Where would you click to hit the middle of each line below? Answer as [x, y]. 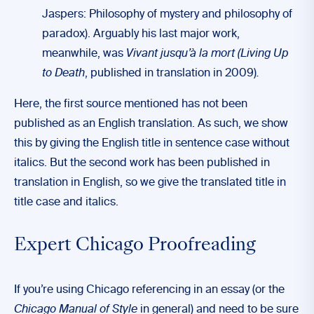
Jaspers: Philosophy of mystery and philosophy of [167, 15]
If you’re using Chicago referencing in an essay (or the [149, 290]
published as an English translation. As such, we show [151, 124]
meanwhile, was [84, 54]
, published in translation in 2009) [171, 74]
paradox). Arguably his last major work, [141, 34]
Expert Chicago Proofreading [135, 246]
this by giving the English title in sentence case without [152, 144]
